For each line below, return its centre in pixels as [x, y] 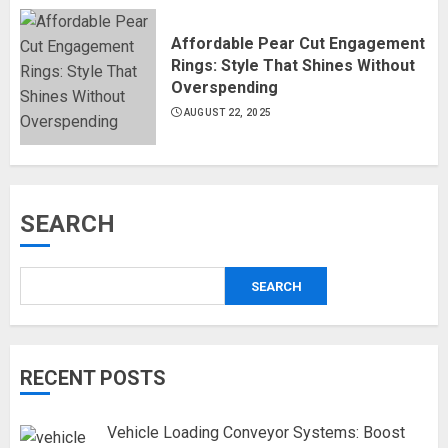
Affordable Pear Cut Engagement [298, 43]
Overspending [224, 87]
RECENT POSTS [93, 378]
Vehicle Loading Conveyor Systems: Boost [256, 432]
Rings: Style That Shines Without [293, 65]
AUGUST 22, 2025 [227, 112]
